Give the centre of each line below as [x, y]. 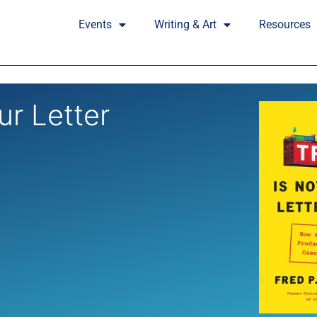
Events [95, 25]
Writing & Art [185, 25]
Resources [284, 25]
